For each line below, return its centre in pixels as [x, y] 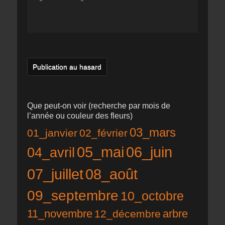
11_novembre [60, 214]
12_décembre [128, 214]
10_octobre [152, 196]
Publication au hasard [67, 67]
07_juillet [55, 174]
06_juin [149, 152]
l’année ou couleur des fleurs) [80, 116]
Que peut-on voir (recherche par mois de [99, 106]
